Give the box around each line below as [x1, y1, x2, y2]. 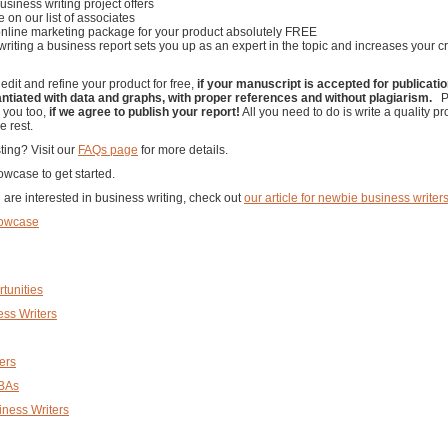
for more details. [138, 143, 228, 158]
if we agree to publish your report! [46, 105, 240, 120]
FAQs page [78, 143, 138, 158]
